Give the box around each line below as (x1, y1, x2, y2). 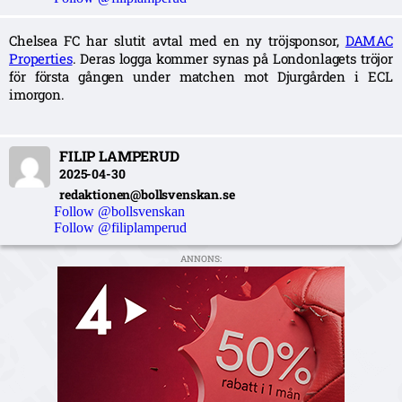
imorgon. (9, 84, 65, 103)
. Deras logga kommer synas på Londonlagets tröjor (72, 48, 393, 67)
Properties (9, 48, 73, 67)
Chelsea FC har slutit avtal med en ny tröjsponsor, (9, 31, 345, 49)
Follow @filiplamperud (54, 219, 187, 235)
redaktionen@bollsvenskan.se (59, 185, 235, 203)
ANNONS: (180, 252, 222, 265)
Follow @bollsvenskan (54, 203, 185, 219)
